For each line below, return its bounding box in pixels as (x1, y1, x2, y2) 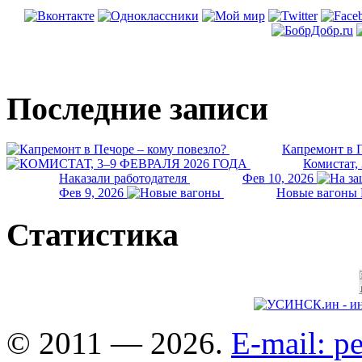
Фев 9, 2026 (59, 186, 124, 200)
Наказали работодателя (59, 171, 187, 186)
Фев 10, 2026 (242, 171, 314, 186)
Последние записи (6, 90, 268, 127)
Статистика (6, 217, 179, 254)
